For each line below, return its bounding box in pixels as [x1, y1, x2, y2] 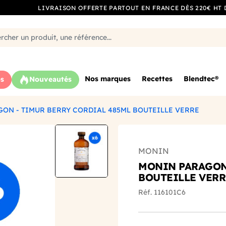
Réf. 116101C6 [138, 187, 186, 197]
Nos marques [85, 74, 131, 84]
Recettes [142, 74, 173, 84]
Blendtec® [184, 74, 218, 84]
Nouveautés [29, 75, 72, 84]
